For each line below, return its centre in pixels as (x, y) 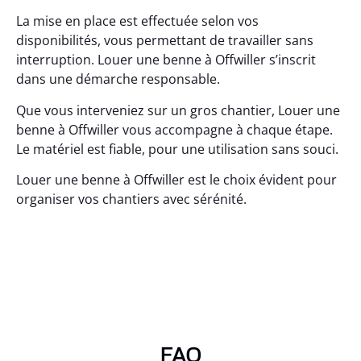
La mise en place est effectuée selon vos (137, 21)
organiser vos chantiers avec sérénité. (131, 199)
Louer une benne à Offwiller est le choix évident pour (176, 180)
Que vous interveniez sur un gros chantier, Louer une (178, 110)
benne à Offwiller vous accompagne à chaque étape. (174, 129)
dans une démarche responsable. (118, 79)
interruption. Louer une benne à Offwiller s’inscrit (166, 60)
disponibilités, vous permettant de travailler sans (165, 41)
